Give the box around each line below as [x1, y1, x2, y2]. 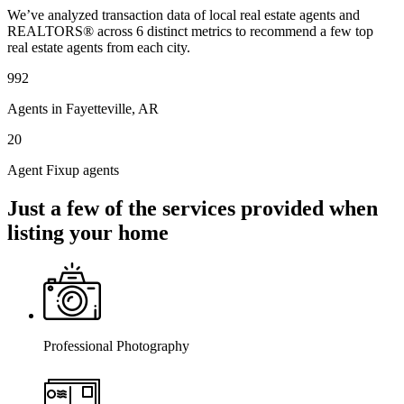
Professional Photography [43, 338, 189, 354]
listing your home [7, 220, 169, 244]
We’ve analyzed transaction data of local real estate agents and [7, 6, 360, 23]
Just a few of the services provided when [7, 196, 378, 220]
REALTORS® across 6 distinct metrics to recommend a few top [7, 23, 373, 39]
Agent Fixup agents [7, 161, 119, 178]
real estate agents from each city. [7, 39, 190, 55]
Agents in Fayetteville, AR [7, 100, 159, 116]
